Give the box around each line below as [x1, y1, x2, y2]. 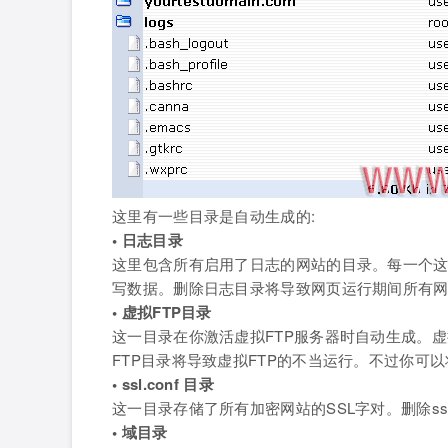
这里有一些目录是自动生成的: [112, 205, 316, 227]
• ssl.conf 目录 [112, 373, 214, 396]
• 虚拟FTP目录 [112, 301, 212, 324]
